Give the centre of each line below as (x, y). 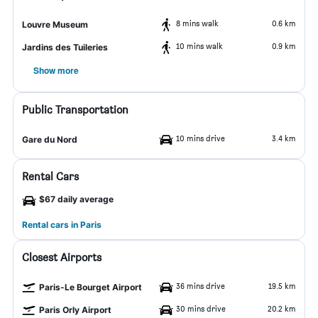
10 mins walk (199, 46)
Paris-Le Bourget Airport (91, 287)
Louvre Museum (55, 24)
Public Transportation (75, 110)
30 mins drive (201, 308)
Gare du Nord (50, 139)
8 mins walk (197, 23)
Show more (56, 70)
